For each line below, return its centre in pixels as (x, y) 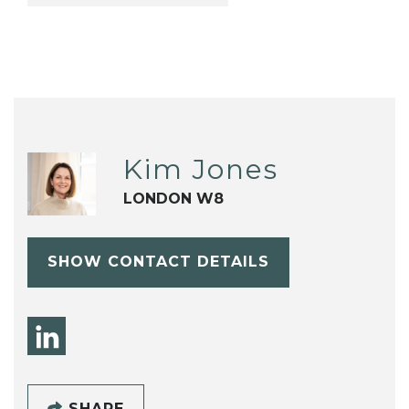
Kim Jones (200, 169)
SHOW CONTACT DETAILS (158, 262)
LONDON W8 (173, 198)
